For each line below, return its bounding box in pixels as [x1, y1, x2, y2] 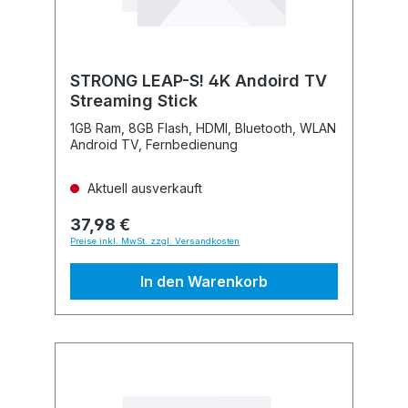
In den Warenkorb [140, 272, 268, 291]
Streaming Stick [70, 91, 198, 110]
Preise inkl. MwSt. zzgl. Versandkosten [70, 236, 240, 246]
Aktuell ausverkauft [84, 180, 202, 196]
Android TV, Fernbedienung [70, 137, 238, 152]
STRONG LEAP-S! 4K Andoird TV [70, 71, 327, 90]
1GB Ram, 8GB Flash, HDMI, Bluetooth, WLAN [70, 120, 336, 136]
